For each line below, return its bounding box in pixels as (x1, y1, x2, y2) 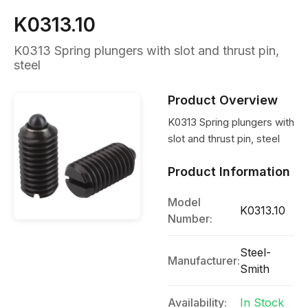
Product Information (168, 164, 290, 179)
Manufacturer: (168, 254, 240, 267)
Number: (168, 212, 212, 225)
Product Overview (168, 93, 278, 107)
